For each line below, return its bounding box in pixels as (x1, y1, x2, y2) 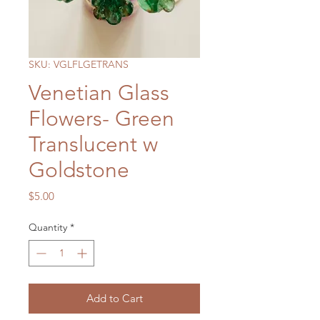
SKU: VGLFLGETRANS (29, 58, 129, 71)
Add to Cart (86, 291, 143, 305)
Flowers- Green (29, 106, 174, 131)
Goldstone (29, 157, 129, 183)
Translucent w (29, 131, 158, 157)
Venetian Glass (29, 80, 169, 106)
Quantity (29, 221, 67, 234)
